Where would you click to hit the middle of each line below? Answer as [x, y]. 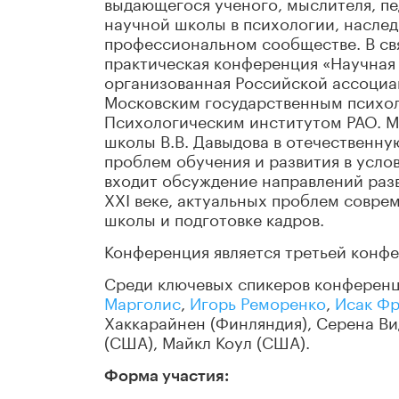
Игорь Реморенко [258, 301]
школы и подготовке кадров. [214, 218]
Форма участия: [167, 376]
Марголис [142, 301]
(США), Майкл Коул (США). [207, 341]
